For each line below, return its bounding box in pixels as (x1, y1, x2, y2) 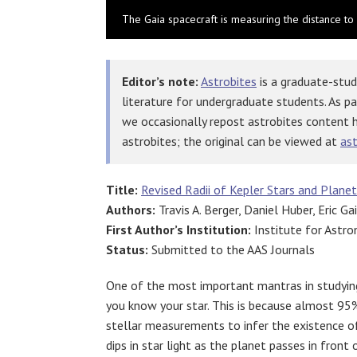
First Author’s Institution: (106, 222, 251, 237)
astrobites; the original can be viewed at (122, 133, 340, 149)
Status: (106, 241, 151, 257)
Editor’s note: (122, 73, 198, 89)
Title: (106, 182, 138, 198)
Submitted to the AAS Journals (151, 241, 315, 257)
